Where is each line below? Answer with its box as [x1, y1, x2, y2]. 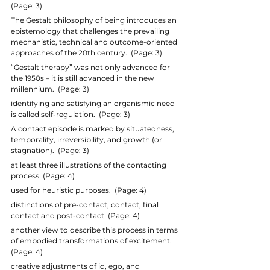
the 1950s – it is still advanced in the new [11, 73, 156, 83]
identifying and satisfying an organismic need [11, 98, 177, 108]
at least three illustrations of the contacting [11, 160, 168, 169]
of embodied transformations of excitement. [11, 236, 175, 245]
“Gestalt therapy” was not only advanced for [11, 62, 172, 72]
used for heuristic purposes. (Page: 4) [11, 185, 146, 195]
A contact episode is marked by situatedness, [11, 124, 176, 133]
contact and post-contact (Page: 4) [11, 210, 140, 220]
